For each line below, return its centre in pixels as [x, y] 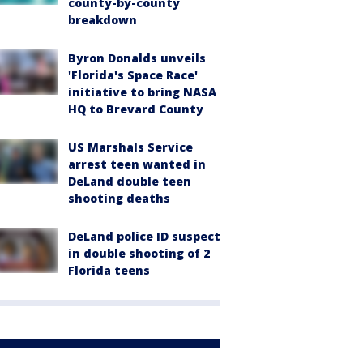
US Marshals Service [130, 147]
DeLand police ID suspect [144, 236]
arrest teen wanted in [137, 164]
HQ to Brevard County [136, 109]
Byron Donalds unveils [137, 58]
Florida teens [109, 270]
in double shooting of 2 [139, 253]
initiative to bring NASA [142, 92]
